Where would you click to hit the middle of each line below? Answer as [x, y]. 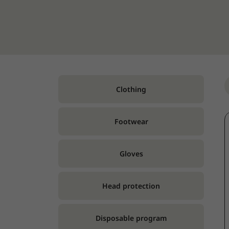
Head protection [131, 186]
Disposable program [131, 218]
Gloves [131, 153]
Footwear [131, 121]
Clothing [131, 89]
